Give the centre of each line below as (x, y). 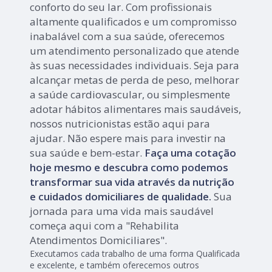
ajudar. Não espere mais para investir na (128, 138)
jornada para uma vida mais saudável (122, 211)
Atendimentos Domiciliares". (99, 240)
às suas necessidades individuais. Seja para (135, 66)
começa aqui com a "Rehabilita (105, 226)
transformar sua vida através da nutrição (132, 182)
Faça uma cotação (191, 153)
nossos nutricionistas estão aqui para (120, 124)
